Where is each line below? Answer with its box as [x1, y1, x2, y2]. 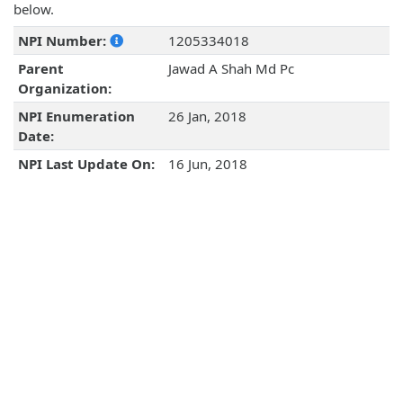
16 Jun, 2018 [167, 155, 247, 174]
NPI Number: [17, 31, 110, 50]
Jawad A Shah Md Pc [167, 59, 294, 78]
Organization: [17, 79, 112, 98]
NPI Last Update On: [17, 155, 155, 174]
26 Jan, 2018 [167, 107, 246, 126]
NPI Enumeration [17, 107, 135, 126]
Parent [17, 59, 64, 78]
